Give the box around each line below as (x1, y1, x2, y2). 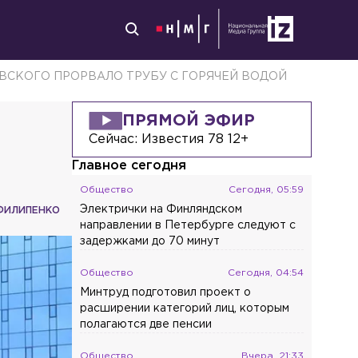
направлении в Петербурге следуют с (80, 221, 296, 230)
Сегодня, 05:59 (229, 185, 304, 194)
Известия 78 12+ (141, 133, 249, 145)
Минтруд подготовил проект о (80, 288, 252, 297)
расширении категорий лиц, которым (80, 304, 290, 313)
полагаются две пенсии (80, 320, 213, 329)
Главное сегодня (72, 160, 187, 172)
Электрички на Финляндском (80, 205, 243, 214)
